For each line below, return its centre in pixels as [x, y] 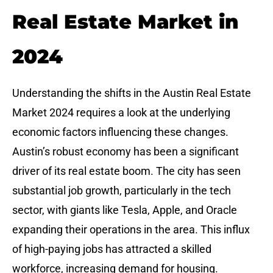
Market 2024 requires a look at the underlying [121, 113]
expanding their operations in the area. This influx [131, 230]
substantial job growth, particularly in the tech [122, 191]
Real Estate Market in [125, 22]
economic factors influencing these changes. [120, 132]
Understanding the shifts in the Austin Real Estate [132, 93]
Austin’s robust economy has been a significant [126, 152]
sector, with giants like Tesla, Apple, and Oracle [125, 210]
